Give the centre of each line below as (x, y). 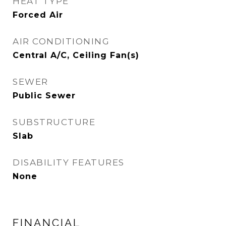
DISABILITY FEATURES (69, 162)
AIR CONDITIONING (61, 41)
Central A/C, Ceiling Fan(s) (76, 55)
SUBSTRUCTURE (54, 122)
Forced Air (38, 15)
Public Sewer (44, 96)
